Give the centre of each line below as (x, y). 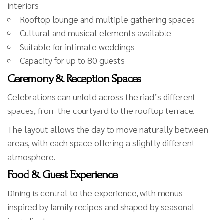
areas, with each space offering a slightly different (101, 142)
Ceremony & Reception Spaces (74, 78)
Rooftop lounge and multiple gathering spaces (107, 19)
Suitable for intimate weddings (77, 46)
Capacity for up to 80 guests (72, 60)
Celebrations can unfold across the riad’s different (102, 96)
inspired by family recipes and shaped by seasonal (101, 206)
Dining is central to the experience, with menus (95, 192)
